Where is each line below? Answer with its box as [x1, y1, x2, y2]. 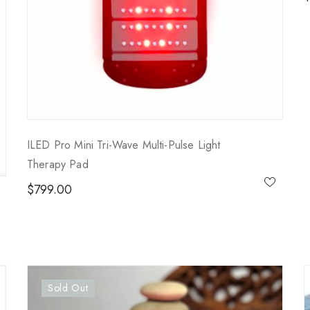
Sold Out [47, 281, 89, 295]
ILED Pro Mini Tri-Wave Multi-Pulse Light [26, 137, 221, 154]
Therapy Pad [26, 156, 89, 173]
